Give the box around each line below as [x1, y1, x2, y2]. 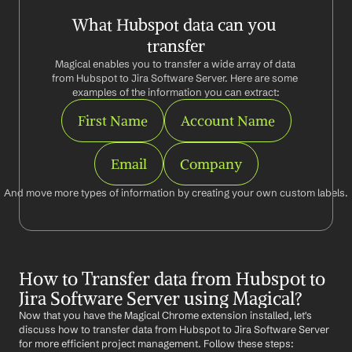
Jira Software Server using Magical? [19, 287, 302, 310]
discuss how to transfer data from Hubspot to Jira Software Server [19, 323, 329, 335]
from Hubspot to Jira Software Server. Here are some [52, 71, 298, 84]
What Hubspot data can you [72, 14, 276, 35]
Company [179, 155, 242, 173]
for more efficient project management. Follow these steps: [19, 337, 294, 350]
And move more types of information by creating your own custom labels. [4, 186, 348, 199]
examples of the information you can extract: [72, 86, 280, 98]
